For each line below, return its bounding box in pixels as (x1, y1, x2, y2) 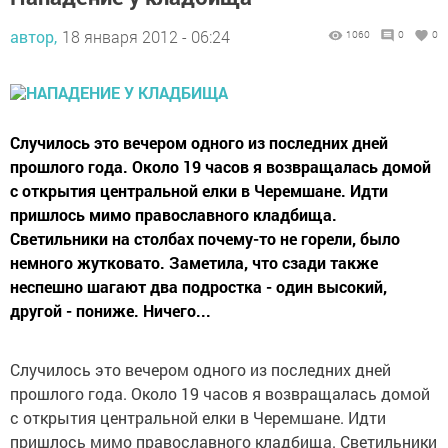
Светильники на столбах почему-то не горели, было (10, 228, 400, 250)
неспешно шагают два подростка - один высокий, (10, 276, 387, 298)
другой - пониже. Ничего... (10, 300, 211, 322)
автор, (10, 26, 57, 48)
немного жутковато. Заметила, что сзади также (10, 252, 378, 274)
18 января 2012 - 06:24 (62, 26, 230, 48)
